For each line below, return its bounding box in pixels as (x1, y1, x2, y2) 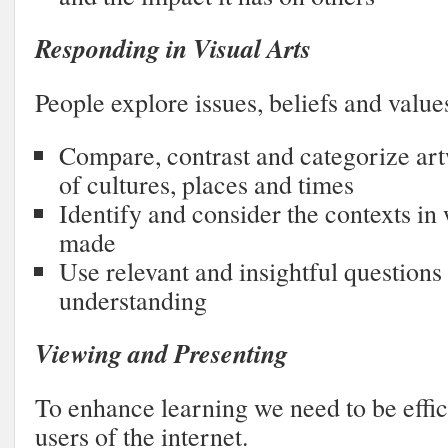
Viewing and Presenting (35, 335, 288, 371)
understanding (59, 283, 207, 317)
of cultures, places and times (59, 167, 354, 201)
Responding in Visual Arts (35, 30, 311, 66)
